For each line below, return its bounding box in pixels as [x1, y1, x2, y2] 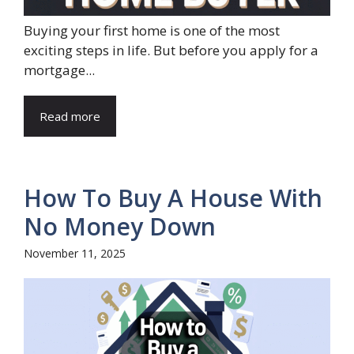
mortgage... [24, 61, 95, 80]
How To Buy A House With [24, 182, 322, 215]
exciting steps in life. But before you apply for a [24, 41, 318, 60]
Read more [40, 108, 100, 125]
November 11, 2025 [24, 246, 126, 262]
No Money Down [24, 210, 216, 243]
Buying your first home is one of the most [24, 21, 280, 40]
